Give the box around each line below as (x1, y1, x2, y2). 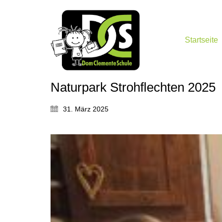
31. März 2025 (63, 105, 109, 113)
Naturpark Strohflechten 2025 (51, 79, 216, 95)
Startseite (185, 36, 218, 45)
